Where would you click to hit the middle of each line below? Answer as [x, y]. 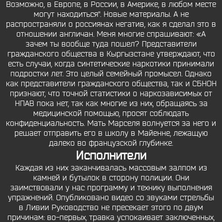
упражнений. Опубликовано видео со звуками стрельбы [111, 198]
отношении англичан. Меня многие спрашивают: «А [111, 34]
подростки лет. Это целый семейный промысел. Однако [111, 74]
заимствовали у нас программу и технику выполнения [111, 188]
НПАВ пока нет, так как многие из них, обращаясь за [111, 104]
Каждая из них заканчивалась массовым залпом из [111, 168]
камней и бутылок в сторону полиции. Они [111, 178]
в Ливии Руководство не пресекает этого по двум [111, 208]
